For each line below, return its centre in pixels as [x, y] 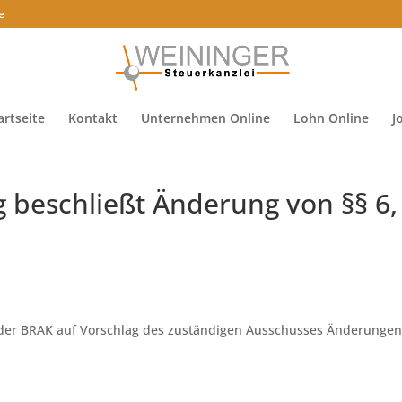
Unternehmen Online [205, 118]
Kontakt [92, 118]
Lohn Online [331, 118]
